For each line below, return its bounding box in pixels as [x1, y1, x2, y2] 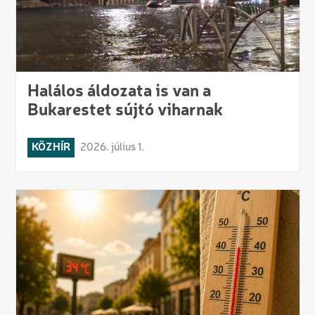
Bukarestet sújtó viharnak [27, 102, 223, 120]
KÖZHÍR [31, 141, 70, 153]
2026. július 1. [79, 141, 144, 153]
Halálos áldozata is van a [27, 83, 211, 101]
